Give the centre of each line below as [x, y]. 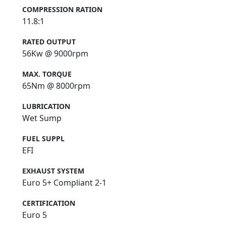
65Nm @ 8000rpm [56, 86]
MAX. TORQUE [47, 74]
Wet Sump [42, 118]
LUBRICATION [46, 106]
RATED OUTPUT [49, 42]
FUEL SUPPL [43, 139]
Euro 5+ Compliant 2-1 [64, 183]
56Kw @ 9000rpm [55, 54]
